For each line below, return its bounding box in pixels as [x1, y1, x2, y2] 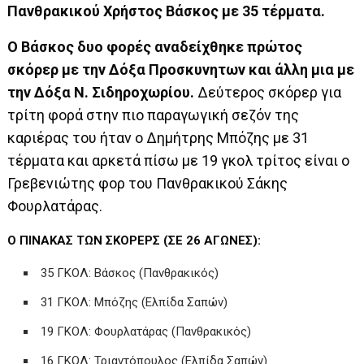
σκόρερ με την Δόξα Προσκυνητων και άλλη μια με [7, 60, 355, 78]
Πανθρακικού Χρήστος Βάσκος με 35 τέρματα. [7, 2, 326, 19]
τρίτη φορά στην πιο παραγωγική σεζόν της [7, 106, 300, 123]
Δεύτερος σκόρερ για [194, 83, 342, 101]
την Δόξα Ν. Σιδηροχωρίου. [7, 83, 195, 101]
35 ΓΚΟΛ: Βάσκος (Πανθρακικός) [41, 265, 219, 280]
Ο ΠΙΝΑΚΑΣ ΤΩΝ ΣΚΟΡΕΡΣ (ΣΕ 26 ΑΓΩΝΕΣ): [7, 232, 262, 248]
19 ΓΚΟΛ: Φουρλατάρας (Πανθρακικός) [41, 323, 252, 339]
